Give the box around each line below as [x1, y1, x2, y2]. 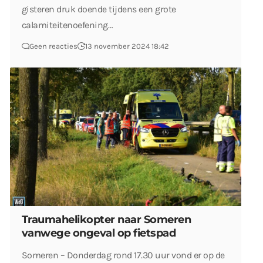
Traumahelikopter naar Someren [22, 213, 191, 226]
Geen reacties [29, 41, 77, 50]
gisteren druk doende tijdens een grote [22, 3, 176, 15]
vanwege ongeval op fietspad [22, 226, 176, 240]
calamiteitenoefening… [22, 19, 113, 31]
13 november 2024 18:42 [85, 41, 169, 50]
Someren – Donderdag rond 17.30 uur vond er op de [22, 249, 225, 261]
